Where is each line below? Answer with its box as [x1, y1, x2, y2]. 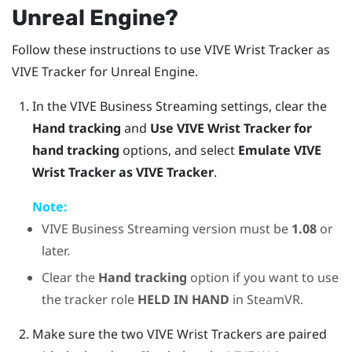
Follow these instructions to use [12, 40, 204, 58]
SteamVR [247, 291, 301, 309]
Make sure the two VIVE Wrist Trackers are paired [31, 325, 327, 343]
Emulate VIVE [237, 141, 321, 159]
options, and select [119, 141, 238, 159]
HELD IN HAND [137, 291, 230, 309]
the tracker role [42, 291, 138, 309]
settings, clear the [217, 97, 327, 115]
